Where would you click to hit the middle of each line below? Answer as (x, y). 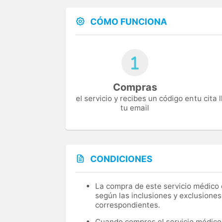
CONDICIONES (121, 159)
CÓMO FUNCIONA (129, 22)
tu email (135, 108)
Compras (135, 87)
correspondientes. (128, 205)
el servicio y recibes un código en (135, 99)
